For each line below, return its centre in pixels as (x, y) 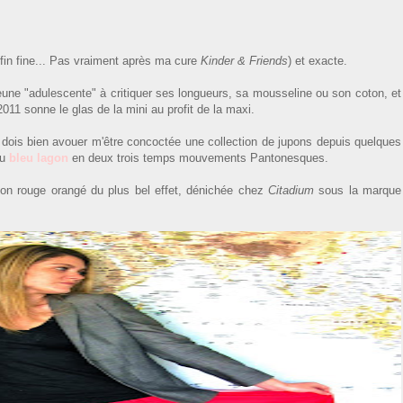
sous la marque (358, 190)
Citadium (291, 190)
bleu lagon (39, 157)
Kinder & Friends (244, 60)
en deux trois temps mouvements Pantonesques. (198, 157)
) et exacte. (318, 60)
